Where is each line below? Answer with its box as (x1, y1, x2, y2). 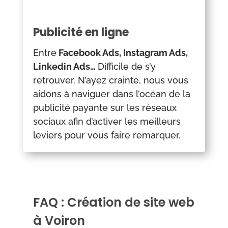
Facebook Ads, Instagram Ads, (56, 47, 188, 59)
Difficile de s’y (97, 61, 156, 72)
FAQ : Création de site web (33, 194, 194, 211)
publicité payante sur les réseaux (33, 102, 177, 113)
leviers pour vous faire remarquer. (33, 130, 181, 141)
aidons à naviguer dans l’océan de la (33, 89, 190, 100)
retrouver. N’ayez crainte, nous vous (33, 75, 188, 86)
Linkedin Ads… (33, 61, 98, 72)
